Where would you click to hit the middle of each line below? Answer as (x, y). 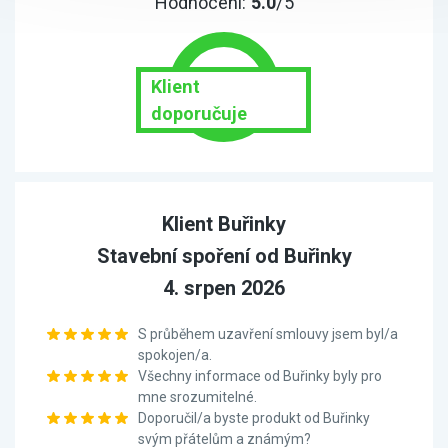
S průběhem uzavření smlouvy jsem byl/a (268, 334)
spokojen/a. (175, 355)
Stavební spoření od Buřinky (224, 256)
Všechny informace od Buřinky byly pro (260, 376)
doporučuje (199, 113)
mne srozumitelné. (197, 397)
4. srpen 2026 (224, 288)
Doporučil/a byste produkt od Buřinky (254, 418)
